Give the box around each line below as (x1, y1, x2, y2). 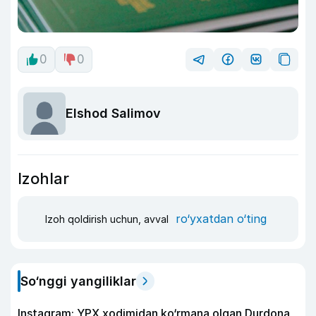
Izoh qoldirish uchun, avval (45, 213, 171, 226)
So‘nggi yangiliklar (20, 273, 136, 288)
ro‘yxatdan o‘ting (176, 212, 267, 226)
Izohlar (18, 169, 69, 188)
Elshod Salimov (66, 106, 161, 121)
